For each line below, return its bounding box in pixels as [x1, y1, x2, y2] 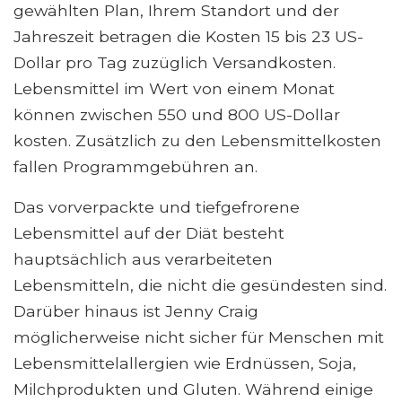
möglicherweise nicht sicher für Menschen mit [13, 328, 384, 347]
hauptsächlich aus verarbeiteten [13, 249, 273, 269]
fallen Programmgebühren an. [13, 157, 258, 177]
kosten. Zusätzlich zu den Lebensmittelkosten [13, 131, 381, 151]
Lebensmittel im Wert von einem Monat [13, 79, 335, 99]
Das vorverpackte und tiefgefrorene [13, 197, 300, 217]
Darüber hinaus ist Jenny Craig [13, 301, 258, 321]
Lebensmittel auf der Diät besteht [13, 223, 284, 243]
